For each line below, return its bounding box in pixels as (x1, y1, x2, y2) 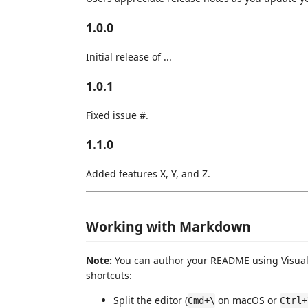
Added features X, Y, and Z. (86, 166, 210, 180)
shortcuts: (86, 269, 132, 282)
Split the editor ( (113, 294, 188, 307)
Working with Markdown (86, 217, 251, 236)
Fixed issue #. (86, 108, 148, 122)
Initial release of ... (86, 49, 172, 63)
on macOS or (215, 294, 280, 307)
